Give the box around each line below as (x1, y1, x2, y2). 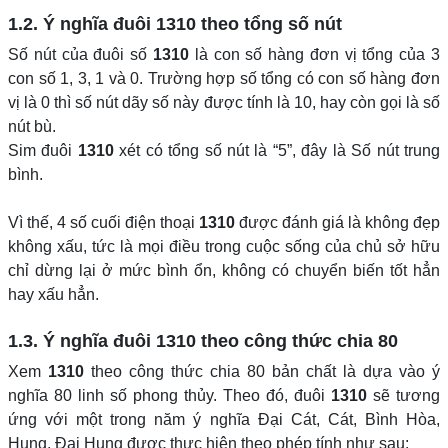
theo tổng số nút (196, 14, 342, 34)
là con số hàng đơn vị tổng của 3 (188, 46, 441, 63)
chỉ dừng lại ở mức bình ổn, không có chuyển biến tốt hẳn (8, 262, 440, 279)
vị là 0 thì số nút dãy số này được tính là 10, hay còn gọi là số (8, 94, 440, 111)
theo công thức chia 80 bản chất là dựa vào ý (84, 363, 440, 380)
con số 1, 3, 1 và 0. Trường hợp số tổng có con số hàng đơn (8, 70, 440, 87)
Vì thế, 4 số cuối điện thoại (8, 214, 199, 231)
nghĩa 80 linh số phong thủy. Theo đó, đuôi (8, 387, 331, 404)
